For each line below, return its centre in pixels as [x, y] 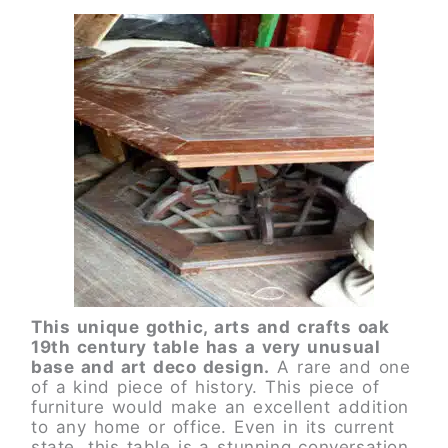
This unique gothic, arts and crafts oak [210, 327]
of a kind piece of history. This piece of [205, 387]
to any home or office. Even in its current [213, 427]
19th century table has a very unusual [206, 347]
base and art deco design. [150, 367]
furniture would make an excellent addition [220, 407]
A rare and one [340, 367]
